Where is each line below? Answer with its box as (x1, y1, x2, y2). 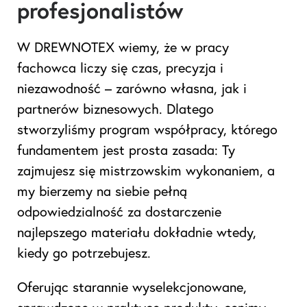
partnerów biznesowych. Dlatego (17, 99, 214, 118)
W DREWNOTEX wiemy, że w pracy (17, 37, 229, 56)
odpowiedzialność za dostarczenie (17, 201, 221, 221)
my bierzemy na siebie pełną (17, 181, 187, 200)
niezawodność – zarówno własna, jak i (17, 78, 247, 97)
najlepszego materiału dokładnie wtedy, (17, 222, 256, 241)
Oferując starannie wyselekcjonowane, (17, 277, 247, 296)
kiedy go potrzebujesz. (17, 243, 151, 262)
